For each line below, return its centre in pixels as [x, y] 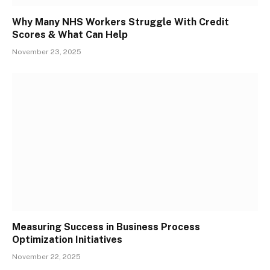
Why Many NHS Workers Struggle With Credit [121, 22]
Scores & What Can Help [71, 34]
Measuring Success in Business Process [106, 227]
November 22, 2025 [46, 257]
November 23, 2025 [47, 52]
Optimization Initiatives [67, 240]
